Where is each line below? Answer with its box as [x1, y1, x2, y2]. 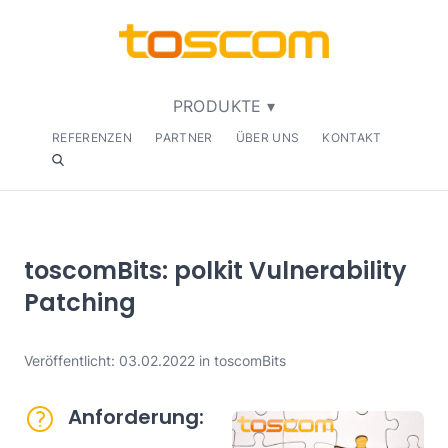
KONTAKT [322, 130, 382, 146]
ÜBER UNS [235, 130, 300, 146]
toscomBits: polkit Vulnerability [24, 254, 407, 288]
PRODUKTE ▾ [172, 96, 276, 117]
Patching [24, 286, 136, 320]
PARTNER [155, 130, 213, 146]
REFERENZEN [52, 130, 132, 146]
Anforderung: [68, 403, 204, 432]
